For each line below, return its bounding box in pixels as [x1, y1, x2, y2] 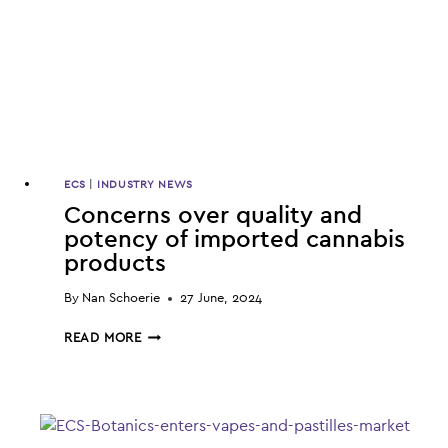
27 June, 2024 [180, 292, 263, 306]
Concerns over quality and [64, 204, 362, 229]
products [64, 252, 166, 277]
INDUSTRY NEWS [97, 179, 193, 191]
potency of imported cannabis [64, 228, 405, 253]
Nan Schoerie [82, 292, 161, 306]
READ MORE [64, 332, 142, 346]
